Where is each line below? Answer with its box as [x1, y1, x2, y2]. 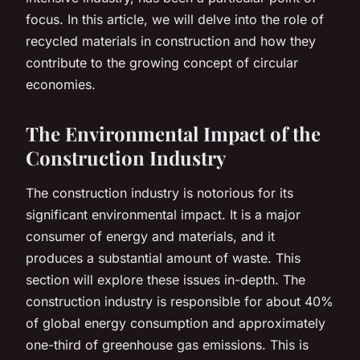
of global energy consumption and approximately [26, 314, 325, 331]
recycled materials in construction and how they [26, 32, 316, 49]
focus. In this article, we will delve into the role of [26, 10, 324, 27]
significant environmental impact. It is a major [26, 206, 301, 223]
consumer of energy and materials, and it [26, 227, 275, 244]
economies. [26, 76, 96, 92]
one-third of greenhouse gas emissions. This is [26, 336, 309, 353]
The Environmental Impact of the [26, 120, 321, 146]
